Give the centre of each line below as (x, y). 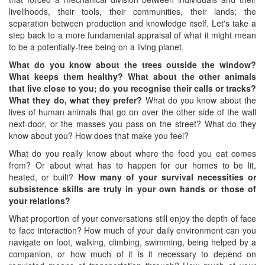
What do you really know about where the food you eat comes (132, 153)
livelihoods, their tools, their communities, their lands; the (132, 11)
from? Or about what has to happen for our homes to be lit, (132, 165)
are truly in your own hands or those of (172, 188)
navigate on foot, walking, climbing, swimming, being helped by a (132, 242)
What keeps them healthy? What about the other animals (132, 76)
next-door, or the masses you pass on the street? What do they (132, 123)
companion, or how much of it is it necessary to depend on (132, 253)
